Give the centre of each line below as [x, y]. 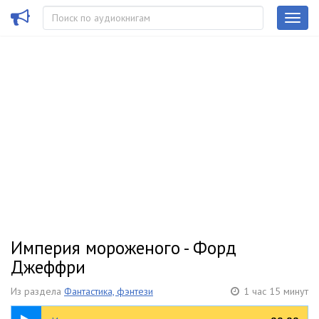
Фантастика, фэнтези [109, 291]
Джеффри [48, 267]
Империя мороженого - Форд [124, 248]
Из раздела [37, 291]
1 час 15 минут [276, 291]
